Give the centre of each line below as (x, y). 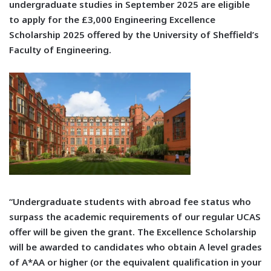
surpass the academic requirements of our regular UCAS (135, 216)
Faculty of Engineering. (60, 50)
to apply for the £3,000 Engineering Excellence (112, 20)
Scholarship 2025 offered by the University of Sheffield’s (134, 35)
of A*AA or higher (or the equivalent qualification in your (135, 262)
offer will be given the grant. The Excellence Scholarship (133, 231)
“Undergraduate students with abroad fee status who (130, 201)
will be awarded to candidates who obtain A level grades (135, 247)
